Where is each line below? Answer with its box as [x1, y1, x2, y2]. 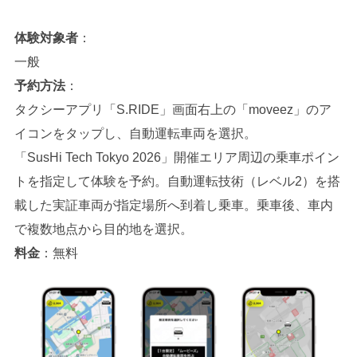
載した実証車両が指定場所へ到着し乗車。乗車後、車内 [14, 198, 333, 213]
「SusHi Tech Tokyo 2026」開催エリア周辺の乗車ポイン [14, 151, 339, 165]
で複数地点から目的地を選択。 [14, 222, 193, 237]
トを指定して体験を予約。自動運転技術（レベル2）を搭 [14, 175, 340, 189]
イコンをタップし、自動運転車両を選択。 [14, 127, 257, 141]
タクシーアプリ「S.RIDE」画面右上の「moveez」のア [14, 103, 331, 117]
